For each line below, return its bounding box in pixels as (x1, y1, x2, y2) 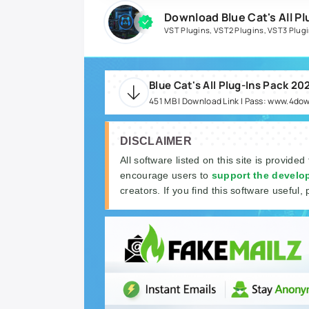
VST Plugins (164, 24, 210, 35)
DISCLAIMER (120, 135, 192, 148)
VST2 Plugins (213, 24, 264, 35)
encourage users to (120, 170, 212, 181)
